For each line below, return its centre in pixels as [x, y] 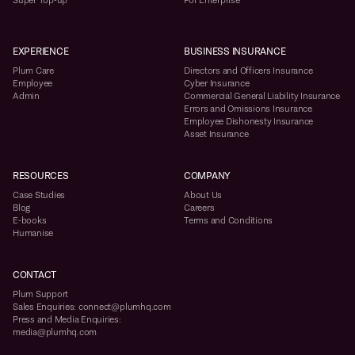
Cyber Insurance [217, 84]
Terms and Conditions [229, 221]
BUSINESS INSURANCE [235, 52]
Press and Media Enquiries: [67, 320]
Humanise [33, 233]
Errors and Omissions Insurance [248, 109]
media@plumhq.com [55, 332]
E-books [30, 221]
